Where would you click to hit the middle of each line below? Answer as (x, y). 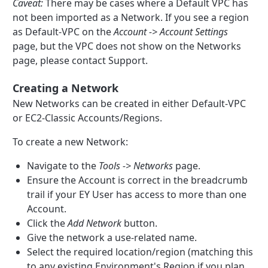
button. (140, 223)
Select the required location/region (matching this (140, 252)
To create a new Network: (71, 141)
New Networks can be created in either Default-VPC (130, 103)
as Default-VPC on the (63, 31)
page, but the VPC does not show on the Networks (127, 46)
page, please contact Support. (80, 60)
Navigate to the (63, 165)
